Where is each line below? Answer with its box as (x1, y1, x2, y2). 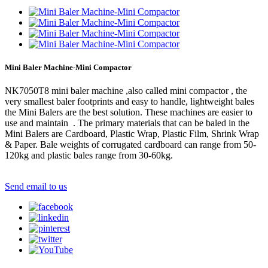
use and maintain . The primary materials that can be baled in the (5, 118, 249, 129)
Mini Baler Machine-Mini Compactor (5, 62, 132, 72)
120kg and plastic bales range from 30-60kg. (5, 150, 173, 161)
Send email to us (5, 181, 67, 192)
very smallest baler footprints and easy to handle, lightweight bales (5, 96, 254, 107)
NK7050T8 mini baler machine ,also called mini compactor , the (5, 86, 247, 96)
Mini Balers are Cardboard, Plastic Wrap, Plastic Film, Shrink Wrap (5, 129, 259, 139)
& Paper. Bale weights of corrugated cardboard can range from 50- (5, 139, 256, 150)
